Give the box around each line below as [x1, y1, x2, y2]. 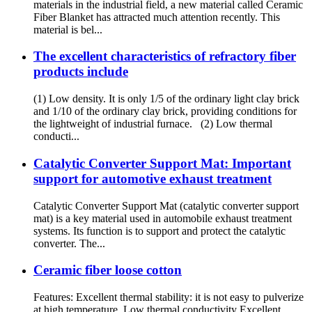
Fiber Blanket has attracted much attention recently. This [33, 10, 280, 23]
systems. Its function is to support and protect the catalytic [33, 224, 286, 237]
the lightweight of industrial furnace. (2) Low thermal [33, 118, 272, 130]
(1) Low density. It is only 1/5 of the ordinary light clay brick [33, 93, 299, 105]
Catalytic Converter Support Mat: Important [33, 155, 291, 171]
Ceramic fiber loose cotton [33, 263, 182, 278]
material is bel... [33, 23, 102, 36]
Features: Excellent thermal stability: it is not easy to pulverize [33, 290, 304, 303]
